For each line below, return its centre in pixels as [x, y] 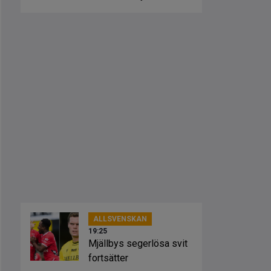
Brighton [106, 10]
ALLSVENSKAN [120, 219]
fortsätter [108, 258]
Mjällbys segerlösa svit [138, 243]
